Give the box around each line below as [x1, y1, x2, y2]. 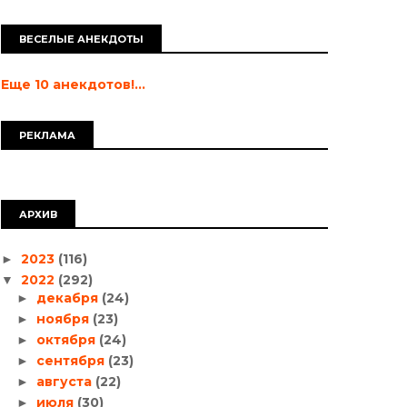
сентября [35, 352, 108, 369]
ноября [35, 310, 93, 327]
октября [35, 331, 99, 348]
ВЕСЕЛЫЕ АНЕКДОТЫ [19, 33, 144, 45]
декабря [35, 289, 102, 306]
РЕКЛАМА [19, 129, 75, 142]
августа [35, 372, 95, 390]
